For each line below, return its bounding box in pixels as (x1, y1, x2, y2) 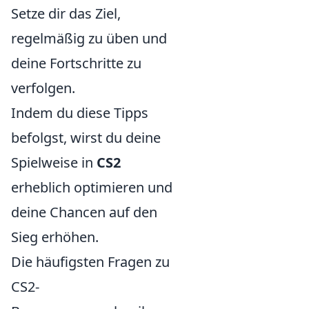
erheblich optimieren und (11, 178, 172, 197)
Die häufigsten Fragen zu (11, 252, 170, 272)
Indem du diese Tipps (11, 103, 148, 123)
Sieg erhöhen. (11, 228, 99, 247)
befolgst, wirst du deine (11, 128, 161, 148)
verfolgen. (11, 79, 75, 98)
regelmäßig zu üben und (11, 29, 167, 48)
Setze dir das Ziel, (11, 4, 121, 23)
